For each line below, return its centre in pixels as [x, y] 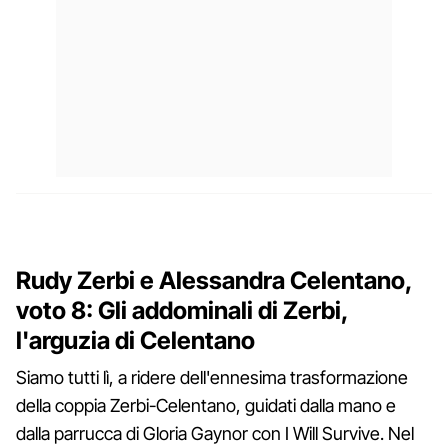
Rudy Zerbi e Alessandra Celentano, [214, 280]
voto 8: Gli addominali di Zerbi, [182, 310]
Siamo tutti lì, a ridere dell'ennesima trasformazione [212, 377]
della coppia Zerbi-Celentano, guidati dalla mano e [206, 405]
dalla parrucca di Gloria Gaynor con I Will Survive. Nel [215, 433]
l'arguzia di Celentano [135, 340]
